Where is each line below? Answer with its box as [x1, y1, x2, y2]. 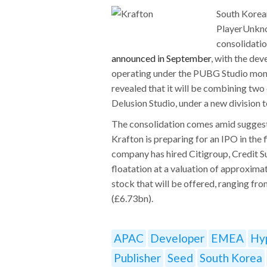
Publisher [114, 250, 161, 265]
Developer [150, 231, 204, 245]
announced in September [111, 52, 211, 64]
